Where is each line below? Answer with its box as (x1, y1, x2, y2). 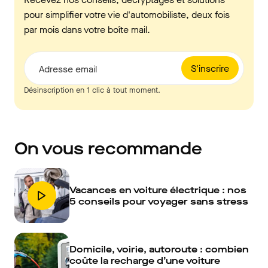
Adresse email (39, 63, 97, 75)
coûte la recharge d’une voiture (69, 254, 220, 267)
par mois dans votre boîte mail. (24, 23, 150, 36)
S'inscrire (191, 62, 229, 75)
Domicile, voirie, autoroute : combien (69, 242, 249, 255)
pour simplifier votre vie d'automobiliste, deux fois (24, 8, 230, 21)
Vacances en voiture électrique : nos (69, 184, 246, 196)
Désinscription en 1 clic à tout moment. (24, 85, 160, 95)
